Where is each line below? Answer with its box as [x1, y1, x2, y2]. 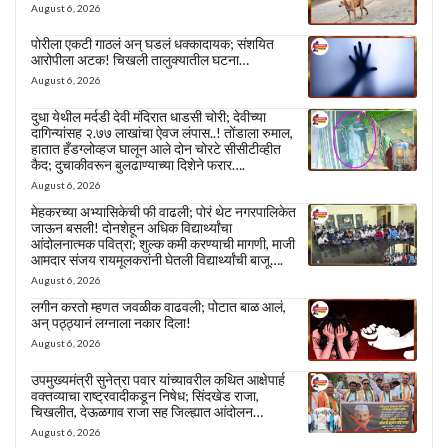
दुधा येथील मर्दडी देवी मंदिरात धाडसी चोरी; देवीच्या [31, 107, 266, 125]
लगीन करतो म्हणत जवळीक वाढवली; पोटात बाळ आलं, [31, 297, 286, 315]
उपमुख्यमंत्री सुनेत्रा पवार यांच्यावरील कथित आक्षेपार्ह [31, 370, 285, 388]
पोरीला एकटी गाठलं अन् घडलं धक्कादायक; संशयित [31, 35, 274, 53]
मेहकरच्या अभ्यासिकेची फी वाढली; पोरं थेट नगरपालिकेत [31, 202, 296, 220]
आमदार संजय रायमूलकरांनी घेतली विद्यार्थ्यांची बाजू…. [31, 250, 283, 268]
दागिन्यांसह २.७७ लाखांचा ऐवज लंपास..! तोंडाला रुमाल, [31, 123, 293, 141]
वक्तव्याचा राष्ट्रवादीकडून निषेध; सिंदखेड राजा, [31, 386, 259, 404]
